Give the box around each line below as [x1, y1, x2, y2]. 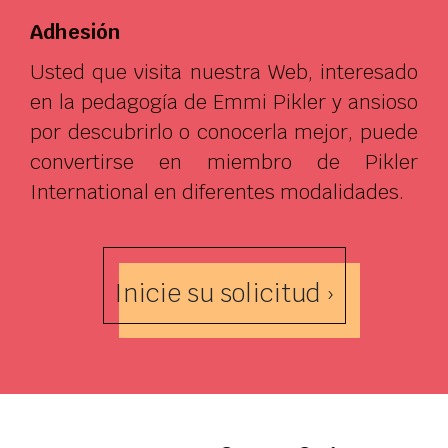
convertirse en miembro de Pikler [30, 148, 418, 175]
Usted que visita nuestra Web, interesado [30, 58, 418, 85]
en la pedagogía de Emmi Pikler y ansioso [30, 88, 418, 115]
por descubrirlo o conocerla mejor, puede [30, 118, 418, 145]
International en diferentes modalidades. [30, 178, 404, 205]
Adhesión [30, 18, 120, 45]
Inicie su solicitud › [113, 276, 335, 309]
